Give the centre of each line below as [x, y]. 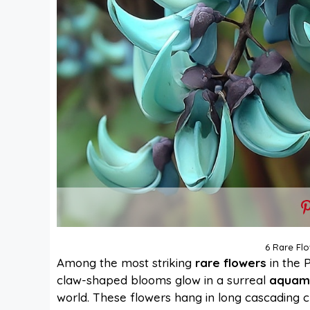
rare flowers [231, 263]
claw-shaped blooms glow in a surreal [163, 280]
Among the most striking [126, 263]
